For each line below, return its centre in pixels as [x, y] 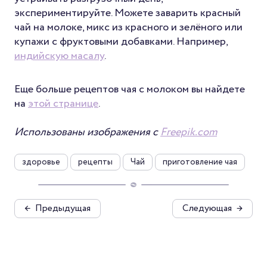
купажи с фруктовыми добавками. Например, [121, 41]
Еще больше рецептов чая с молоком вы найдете [130, 89]
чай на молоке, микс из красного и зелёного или [128, 27]
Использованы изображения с [87, 132]
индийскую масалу [59, 56]
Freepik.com [189, 132]
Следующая [207, 208]
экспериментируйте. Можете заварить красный [128, 13]
